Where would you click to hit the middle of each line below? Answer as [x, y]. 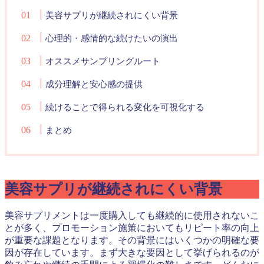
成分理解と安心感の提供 [94, 84]
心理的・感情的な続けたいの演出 [112, 38]
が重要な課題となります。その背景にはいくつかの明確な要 [132, 240]
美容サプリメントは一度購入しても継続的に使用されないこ [132, 216]
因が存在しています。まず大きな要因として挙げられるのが [132, 253]
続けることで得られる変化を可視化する [125, 107]
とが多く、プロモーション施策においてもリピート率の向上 [132, 228]
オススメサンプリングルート [103, 61]
